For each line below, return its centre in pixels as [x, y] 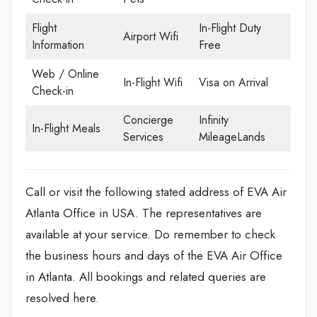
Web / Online [65, 74]
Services [143, 137]
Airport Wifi [151, 36]
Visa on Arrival [234, 82]
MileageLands [232, 137]
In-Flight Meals [66, 128]
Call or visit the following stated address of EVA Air [156, 191]
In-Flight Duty [230, 28]
